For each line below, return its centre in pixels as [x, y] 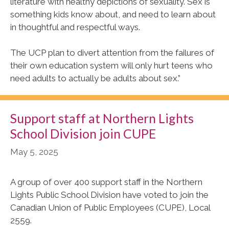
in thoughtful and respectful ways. [75, 27]
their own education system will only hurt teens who [111, 66]
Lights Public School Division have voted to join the [109, 194]
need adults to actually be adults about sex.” [95, 78]
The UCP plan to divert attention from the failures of [112, 53]
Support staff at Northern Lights [102, 118]
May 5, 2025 [34, 152]
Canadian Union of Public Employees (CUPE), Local [110, 207]
